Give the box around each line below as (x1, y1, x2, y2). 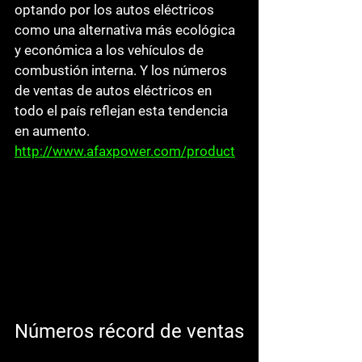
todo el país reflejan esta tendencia (15, 103, 231, 119)
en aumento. (15, 123, 93, 139)
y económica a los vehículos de (15, 42, 207, 58)
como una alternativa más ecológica (15, 22, 238, 38)
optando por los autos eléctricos (15, 2, 217, 18)
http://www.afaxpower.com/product (15, 143, 235, 159)
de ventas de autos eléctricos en (15, 82, 215, 99)
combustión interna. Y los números (15, 62, 230, 78)
